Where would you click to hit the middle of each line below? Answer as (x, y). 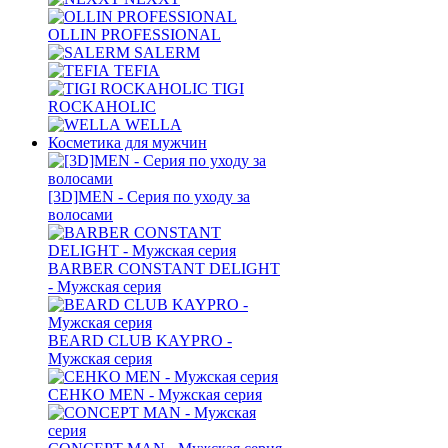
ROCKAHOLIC (102, 106)
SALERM (167, 52)
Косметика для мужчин (127, 142)
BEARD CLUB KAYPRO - (140, 340)
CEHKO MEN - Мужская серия (155, 394)
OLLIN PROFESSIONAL (134, 34)
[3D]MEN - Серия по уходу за (149, 196)
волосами (80, 214)
